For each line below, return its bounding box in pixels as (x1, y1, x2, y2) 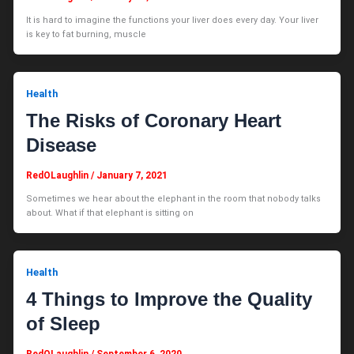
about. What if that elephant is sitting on (26, 207, 194, 218)
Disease (26, 134, 97, 156)
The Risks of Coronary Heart (26, 110, 282, 132)
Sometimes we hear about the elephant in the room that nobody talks (26, 193, 322, 204)
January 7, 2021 (96, 169, 168, 181)
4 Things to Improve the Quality (26, 288, 313, 311)
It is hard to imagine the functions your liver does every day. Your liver (26, 14, 319, 25)
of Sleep (26, 313, 101, 335)
